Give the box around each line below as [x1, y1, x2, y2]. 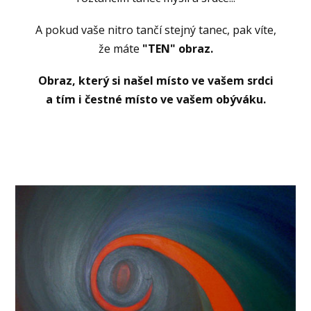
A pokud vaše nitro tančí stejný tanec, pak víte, [35, 22, 276, 37]
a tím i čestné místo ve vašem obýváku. [45, 91, 266, 107]
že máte [98, 40, 140, 56]
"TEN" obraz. [139, 40, 213, 56]
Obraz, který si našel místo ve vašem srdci [37, 72, 274, 88]
